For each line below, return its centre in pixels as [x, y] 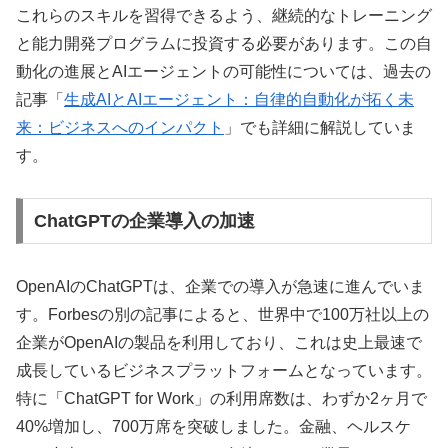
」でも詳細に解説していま [320, 127]
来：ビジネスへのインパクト [120, 127]
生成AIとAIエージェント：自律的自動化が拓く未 [239, 99]
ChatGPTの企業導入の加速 [144, 221]
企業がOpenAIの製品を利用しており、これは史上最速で [219, 343]
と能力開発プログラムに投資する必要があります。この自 [224, 43]
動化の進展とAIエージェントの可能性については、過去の [223, 71]
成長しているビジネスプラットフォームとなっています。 [224, 371]
